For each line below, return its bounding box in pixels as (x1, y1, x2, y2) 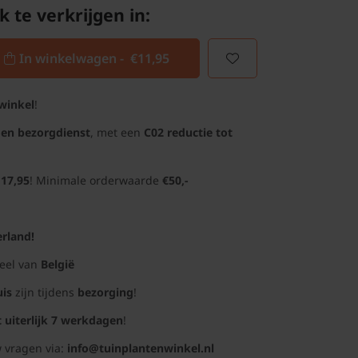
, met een (90, 125, 144, 140)
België (41, 257, 74, 272)
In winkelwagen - (18, 50, 130, 67)
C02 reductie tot (144, 125, 233, 140)
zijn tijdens (12, 284, 78, 300)
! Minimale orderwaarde (30, 173, 162, 188)
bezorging (78, 284, 133, 300)
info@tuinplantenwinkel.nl (67, 340, 214, 356)
